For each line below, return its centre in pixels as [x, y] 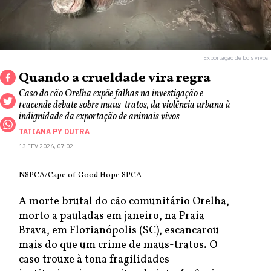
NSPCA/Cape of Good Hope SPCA [80, 175]
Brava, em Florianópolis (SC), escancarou [119, 231]
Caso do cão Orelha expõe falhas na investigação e [111, 94]
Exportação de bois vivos [236, 58]
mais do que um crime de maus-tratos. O [118, 245]
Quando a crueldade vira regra [115, 78]
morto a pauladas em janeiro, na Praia [112, 216]
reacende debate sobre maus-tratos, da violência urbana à [125, 105]
